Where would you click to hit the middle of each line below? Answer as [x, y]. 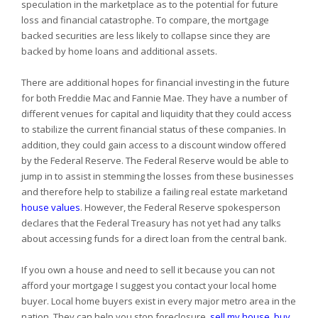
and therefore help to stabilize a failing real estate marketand [154, 192]
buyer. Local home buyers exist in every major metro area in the [159, 301]
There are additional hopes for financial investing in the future [155, 82]
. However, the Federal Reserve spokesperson [180, 207]
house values [51, 207]
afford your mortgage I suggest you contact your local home [149, 285]
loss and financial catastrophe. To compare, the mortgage [145, 20]
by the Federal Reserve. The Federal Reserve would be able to [155, 160]
